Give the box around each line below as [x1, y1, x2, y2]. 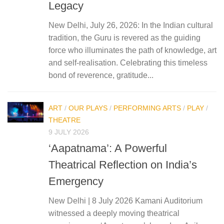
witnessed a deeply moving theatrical [48, 209, 179, 218]
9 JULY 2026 [48, 127, 89, 136]
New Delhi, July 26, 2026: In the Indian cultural [48, 20, 213, 29]
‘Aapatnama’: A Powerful [48, 142, 167, 155]
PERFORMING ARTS [113, 103, 181, 112]
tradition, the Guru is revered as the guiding [48, 33, 200, 42]
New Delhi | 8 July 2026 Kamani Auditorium [48, 196, 202, 205]
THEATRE [48, 115, 80, 124]
